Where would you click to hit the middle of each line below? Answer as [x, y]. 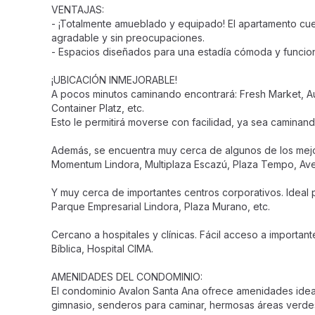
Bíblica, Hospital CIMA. [102, 249]
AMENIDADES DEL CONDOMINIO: [127, 277]
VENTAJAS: [78, 9]
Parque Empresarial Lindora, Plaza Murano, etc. [161, 206]
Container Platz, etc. [98, 108]
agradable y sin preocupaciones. [128, 38]
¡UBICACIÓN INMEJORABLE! [114, 80]
